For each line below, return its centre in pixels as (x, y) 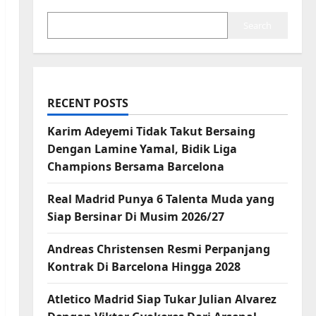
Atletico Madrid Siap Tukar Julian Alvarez (162, 299)
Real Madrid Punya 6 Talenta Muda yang (160, 199)
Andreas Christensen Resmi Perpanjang (158, 249)
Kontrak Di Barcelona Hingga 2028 (144, 267)
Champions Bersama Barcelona (135, 167)
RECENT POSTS (87, 103)
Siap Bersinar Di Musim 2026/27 (135, 217)
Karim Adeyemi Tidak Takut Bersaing (151, 132)
